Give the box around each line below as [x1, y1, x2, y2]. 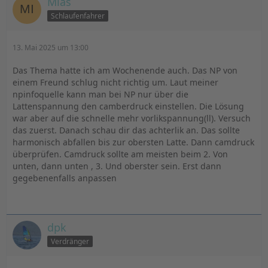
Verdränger [51, 236, 89, 246]
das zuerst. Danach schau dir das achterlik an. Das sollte [13, 124, 240, 136]
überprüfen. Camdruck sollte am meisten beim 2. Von [13, 148, 228, 160]
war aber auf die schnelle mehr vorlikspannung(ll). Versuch [13, 112, 251, 124]
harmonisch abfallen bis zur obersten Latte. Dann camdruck [13, 136, 254, 148]
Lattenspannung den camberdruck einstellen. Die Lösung [13, 100, 244, 112]
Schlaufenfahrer [51, 10, 105, 21]
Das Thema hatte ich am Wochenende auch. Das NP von [13, 65, 237, 76]
